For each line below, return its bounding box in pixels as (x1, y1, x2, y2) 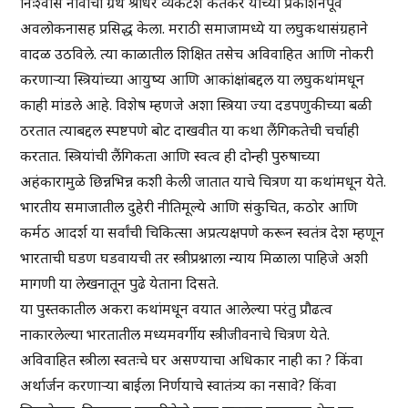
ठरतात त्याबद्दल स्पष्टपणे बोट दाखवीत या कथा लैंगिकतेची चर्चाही (20, 120, 360, 141)
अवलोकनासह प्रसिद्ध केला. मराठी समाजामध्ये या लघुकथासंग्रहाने (20, 18, 369, 39)
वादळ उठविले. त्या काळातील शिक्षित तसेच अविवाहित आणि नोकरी (20, 44, 374, 65)
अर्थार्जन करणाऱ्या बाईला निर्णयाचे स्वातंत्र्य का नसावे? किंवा (20, 375, 337, 396)
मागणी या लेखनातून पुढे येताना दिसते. (20, 273, 219, 294)
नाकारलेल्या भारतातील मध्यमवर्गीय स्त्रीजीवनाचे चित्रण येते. (20, 324, 331, 345)
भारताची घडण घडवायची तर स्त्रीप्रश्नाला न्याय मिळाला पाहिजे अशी (20, 248, 369, 269)
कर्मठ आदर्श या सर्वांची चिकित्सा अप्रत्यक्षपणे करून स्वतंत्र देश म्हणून (20, 222, 385, 243)
